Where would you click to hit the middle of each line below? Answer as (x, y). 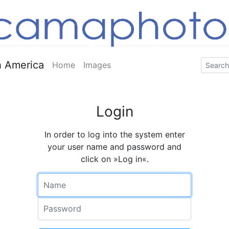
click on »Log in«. (114, 159)
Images (97, 65)
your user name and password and (114, 147)
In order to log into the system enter (114, 134)
